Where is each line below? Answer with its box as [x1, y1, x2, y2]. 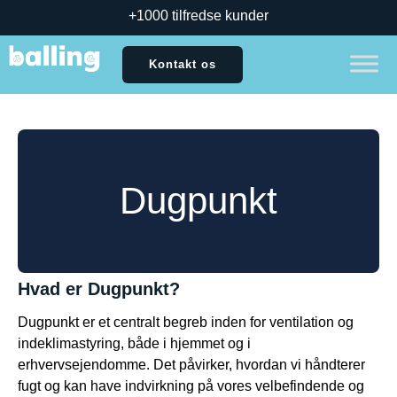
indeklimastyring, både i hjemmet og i [18, 336, 251, 351]
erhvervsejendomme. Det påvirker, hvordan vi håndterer [18, 357, 365, 372]
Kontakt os [149, 58, 217, 71]
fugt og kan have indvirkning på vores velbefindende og [18, 378, 364, 393]
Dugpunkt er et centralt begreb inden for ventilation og [18, 315, 354, 330]
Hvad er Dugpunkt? [18, 279, 180, 299]
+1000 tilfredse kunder [128, 8, 269, 23]
